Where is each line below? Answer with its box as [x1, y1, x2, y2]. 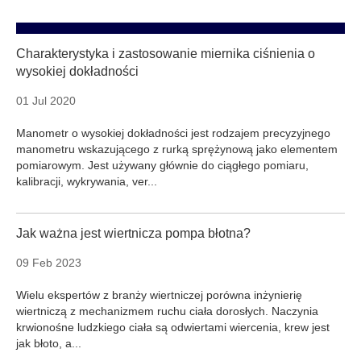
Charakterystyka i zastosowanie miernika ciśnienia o [16, 47, 315, 61]
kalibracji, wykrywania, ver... [16, 175, 157, 189]
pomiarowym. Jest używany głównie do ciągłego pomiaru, [16, 159, 309, 172]
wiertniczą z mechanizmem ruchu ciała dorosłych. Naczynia [16, 305, 318, 318]
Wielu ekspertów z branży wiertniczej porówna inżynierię [16, 288, 302, 302]
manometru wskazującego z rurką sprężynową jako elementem [16, 143, 338, 156]
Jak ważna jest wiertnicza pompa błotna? [16, 226, 251, 241]
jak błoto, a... [16, 337, 81, 351]
